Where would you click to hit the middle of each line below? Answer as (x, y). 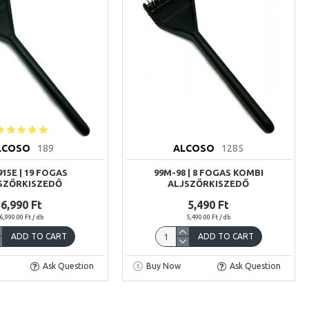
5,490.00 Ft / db (209, 217)
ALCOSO (194, 148)
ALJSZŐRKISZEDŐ (209, 183)
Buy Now (163, 266)
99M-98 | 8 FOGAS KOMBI (208, 172)
